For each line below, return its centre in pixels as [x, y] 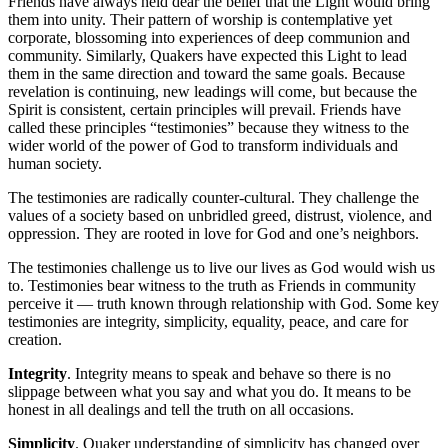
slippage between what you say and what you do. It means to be [209, 391]
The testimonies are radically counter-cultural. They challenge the [213, 197]
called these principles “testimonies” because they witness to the [208, 127]
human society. [55, 163]
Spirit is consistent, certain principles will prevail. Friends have [204, 109]
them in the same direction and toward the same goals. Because [206, 73]
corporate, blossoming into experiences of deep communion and [209, 37]
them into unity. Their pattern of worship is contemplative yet [200, 19]
